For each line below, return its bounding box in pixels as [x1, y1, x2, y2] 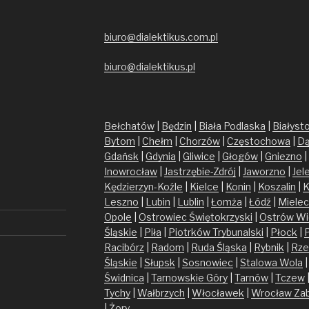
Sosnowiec [181, 257, 233, 268]
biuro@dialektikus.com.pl [103, 31, 218, 43]
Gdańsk [103, 150, 139, 162]
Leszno [103, 196, 139, 208]
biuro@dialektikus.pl [103, 61, 195, 72]
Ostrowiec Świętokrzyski [138, 211, 252, 223]
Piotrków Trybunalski [168, 226, 263, 238]
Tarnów [234, 272, 268, 283]
